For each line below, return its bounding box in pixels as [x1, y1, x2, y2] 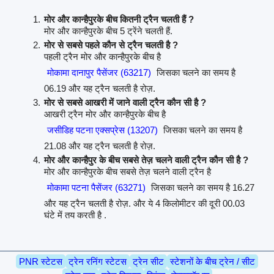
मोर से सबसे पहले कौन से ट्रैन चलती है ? [43, 40, 178, 51]
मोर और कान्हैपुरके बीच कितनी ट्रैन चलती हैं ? [43, 14, 194, 25]
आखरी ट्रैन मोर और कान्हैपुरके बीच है [43, 109, 166, 120]
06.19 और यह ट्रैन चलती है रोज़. [43, 83, 155, 94]
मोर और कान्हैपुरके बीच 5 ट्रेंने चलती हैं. [43, 26, 172, 37]
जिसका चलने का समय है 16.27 [148, 182, 254, 193]
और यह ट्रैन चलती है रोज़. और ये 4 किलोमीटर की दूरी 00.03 [43, 198, 245, 209]
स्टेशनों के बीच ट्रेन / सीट [170, 256, 255, 267]
